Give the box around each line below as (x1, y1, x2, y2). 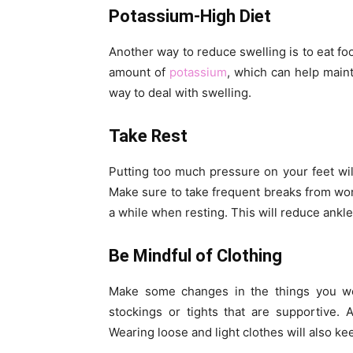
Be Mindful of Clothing (109, 246, 286, 266)
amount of (109, 65, 169, 80)
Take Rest (109, 126, 188, 147)
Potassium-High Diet (109, 6, 275, 27)
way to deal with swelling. (109, 85, 251, 101)
